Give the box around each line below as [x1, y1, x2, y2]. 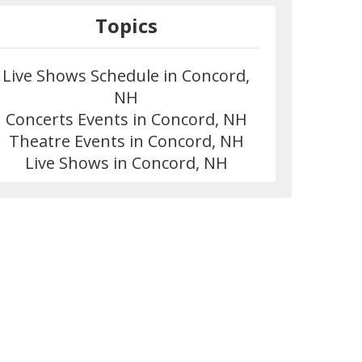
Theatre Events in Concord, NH [8, 129, 244, 152]
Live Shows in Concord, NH [24, 151, 228, 174]
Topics [95, 11, 158, 39]
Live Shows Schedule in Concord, [2, 64, 250, 86]
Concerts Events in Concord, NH [5, 107, 247, 130]
